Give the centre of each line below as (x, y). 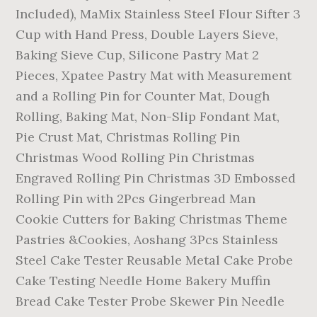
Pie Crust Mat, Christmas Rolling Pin (128, 137)
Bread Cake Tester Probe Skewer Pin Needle (150, 301)
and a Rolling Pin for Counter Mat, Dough (143, 96)
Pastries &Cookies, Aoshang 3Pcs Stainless (147, 240)
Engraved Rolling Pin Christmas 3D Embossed (156, 178)
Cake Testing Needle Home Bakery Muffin (143, 281)
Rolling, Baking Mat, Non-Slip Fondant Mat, (148, 116)
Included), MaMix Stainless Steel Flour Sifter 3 (158, 14)
